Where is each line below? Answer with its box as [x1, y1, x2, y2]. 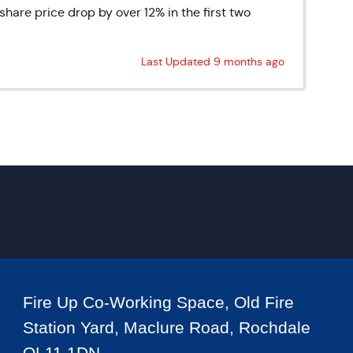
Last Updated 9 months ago [140, 54, 284, 69]
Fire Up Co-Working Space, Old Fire [22, 293, 294, 311]
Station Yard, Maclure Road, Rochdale [22, 318, 310, 336]
